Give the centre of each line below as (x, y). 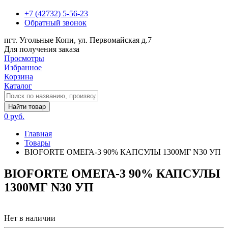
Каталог (18, 86)
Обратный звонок (55, 23)
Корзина (19, 77)
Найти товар (27, 107)
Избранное (23, 67)
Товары (37, 143)
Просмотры (24, 58)
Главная (38, 134)
